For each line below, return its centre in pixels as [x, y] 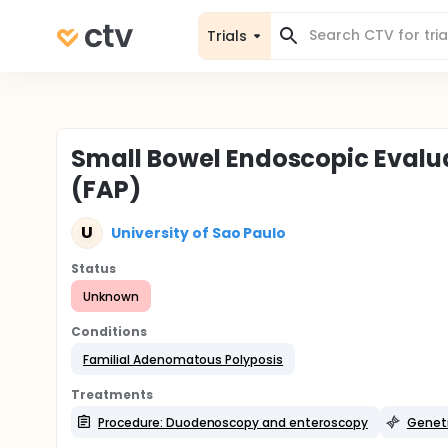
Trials [227, 35]
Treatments [112, 394]
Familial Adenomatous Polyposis [183, 359]
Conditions [109, 331]
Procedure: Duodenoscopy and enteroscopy [233, 422]
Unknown [111, 296]
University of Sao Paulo [199, 232]
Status [93, 268]
